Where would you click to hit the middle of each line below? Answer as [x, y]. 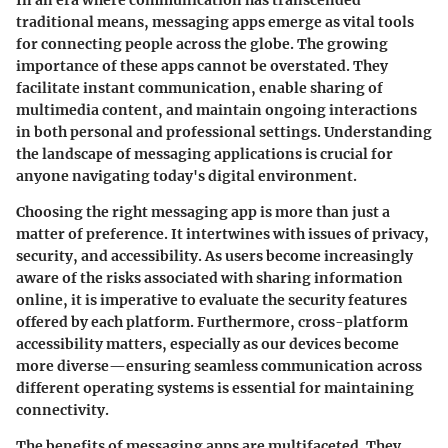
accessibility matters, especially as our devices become [207, 344]
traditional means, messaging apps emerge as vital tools [215, 22]
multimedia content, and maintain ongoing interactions [216, 110]
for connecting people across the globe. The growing [202, 44]
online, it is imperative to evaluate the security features [211, 300]
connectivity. [62, 410]
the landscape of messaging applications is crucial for [204, 154]
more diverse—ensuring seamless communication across [219, 366]
